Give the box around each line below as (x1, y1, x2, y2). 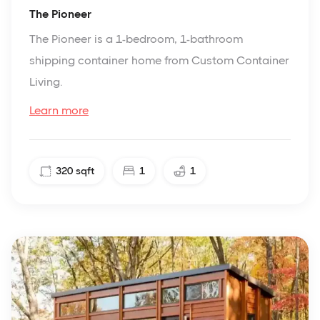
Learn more (29, 103, 89, 117)
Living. (29, 74, 63, 89)
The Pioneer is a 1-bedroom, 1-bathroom (29, 31, 243, 46)
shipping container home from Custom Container (29, 53, 289, 67)
